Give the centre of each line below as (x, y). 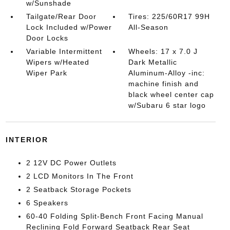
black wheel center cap (171, 94)
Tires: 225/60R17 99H (169, 16)
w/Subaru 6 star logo (167, 105)
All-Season (149, 27)
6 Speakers (47, 203)
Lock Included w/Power (69, 27)
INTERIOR (27, 139)
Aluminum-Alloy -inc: (167, 73)
